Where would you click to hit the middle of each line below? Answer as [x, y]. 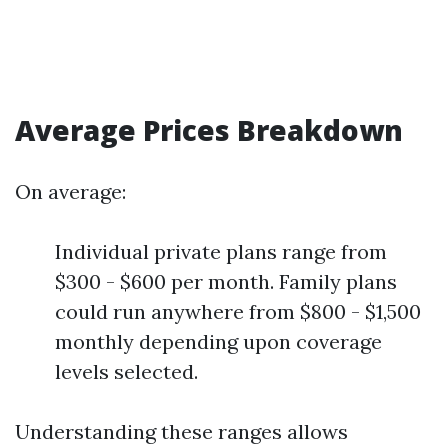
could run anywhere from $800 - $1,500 [238, 311]
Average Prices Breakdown [209, 130]
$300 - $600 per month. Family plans [226, 281]
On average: [70, 191]
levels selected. [126, 371]
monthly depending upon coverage [218, 341]
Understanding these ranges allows [181, 431]
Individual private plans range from [221, 251]
